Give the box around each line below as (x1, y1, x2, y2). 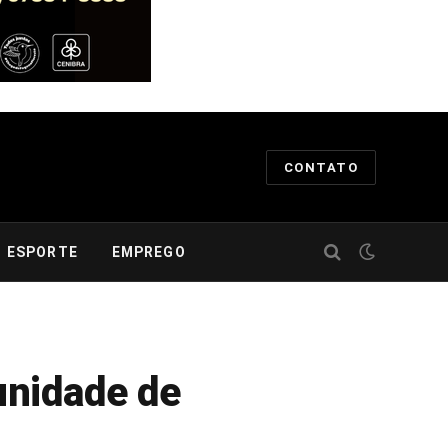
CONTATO (283, 159, 358, 175)
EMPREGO (111, 244, 186, 260)
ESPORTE (6, 244, 78, 260)
